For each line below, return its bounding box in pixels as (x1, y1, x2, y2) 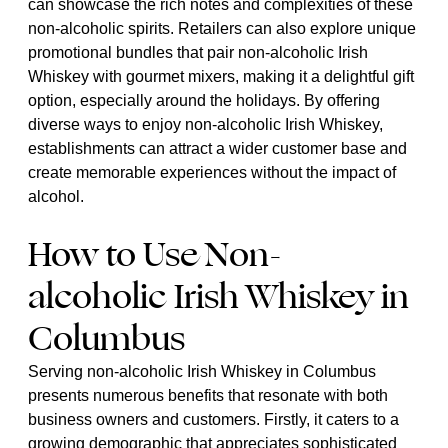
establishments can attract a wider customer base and (28, 139, 407, 157)
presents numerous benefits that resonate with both (28, 387, 388, 404)
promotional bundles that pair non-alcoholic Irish (28, 43, 368, 61)
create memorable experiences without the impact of (28, 163, 396, 181)
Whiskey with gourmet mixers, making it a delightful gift (28, 67, 414, 85)
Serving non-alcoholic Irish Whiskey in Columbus (28, 363, 376, 380)
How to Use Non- (28, 229, 282, 281)
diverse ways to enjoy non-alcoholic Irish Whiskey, (28, 115, 383, 133)
